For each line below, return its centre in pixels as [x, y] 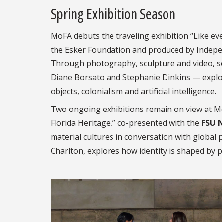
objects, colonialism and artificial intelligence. [133, 91]
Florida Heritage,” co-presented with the [126, 123]
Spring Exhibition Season [113, 13]
